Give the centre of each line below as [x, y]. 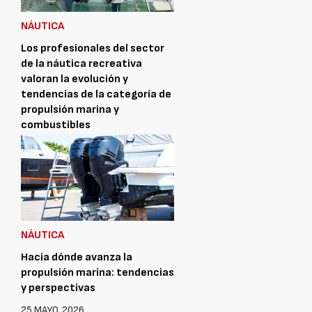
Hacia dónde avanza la [77, 257]
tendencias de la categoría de [96, 94]
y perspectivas [58, 288]
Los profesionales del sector [93, 48]
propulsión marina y [70, 109]
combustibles [56, 125]
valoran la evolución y [75, 79]
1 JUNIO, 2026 [50, 147]
